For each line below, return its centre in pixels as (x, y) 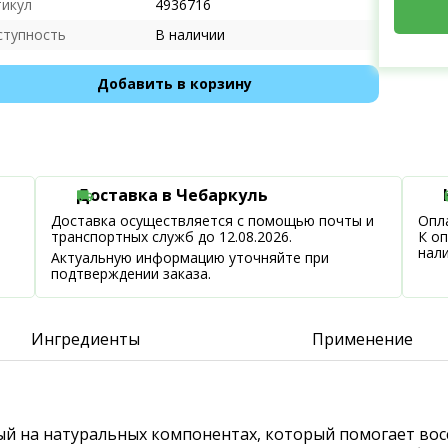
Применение (363, 339)
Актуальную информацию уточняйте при (190, 257)
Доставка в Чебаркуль (172, 195)
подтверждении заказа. (131, 273)
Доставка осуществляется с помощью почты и (213, 220)
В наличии (190, 34)
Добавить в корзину (174, 83)
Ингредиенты (85, 339)
